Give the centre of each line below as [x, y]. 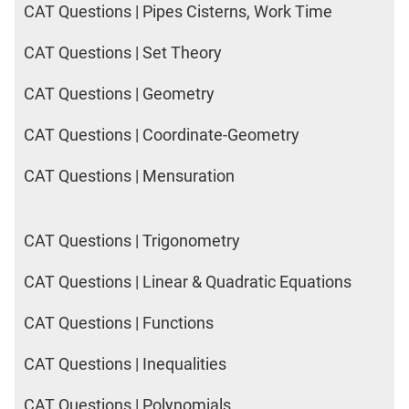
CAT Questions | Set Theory [123, 53]
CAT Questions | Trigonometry [132, 240]
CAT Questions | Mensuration [129, 176]
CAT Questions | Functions [119, 322]
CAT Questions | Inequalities [125, 363]
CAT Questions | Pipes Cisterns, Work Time [178, 12]
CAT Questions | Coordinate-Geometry [162, 135]
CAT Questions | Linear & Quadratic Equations [188, 281]
